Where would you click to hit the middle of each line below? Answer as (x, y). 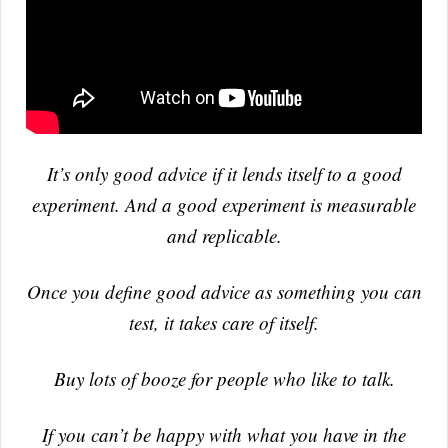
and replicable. (224, 236)
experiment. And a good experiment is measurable (224, 205)
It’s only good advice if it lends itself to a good (224, 174)
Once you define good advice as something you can (224, 292)
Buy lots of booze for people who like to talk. (224, 379)
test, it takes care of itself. (224, 323)
